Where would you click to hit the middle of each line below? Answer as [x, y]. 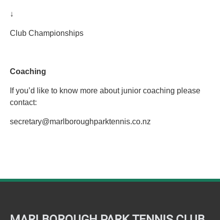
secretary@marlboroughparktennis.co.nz [80, 122]
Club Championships [47, 33]
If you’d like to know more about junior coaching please [105, 91]
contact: [23, 102]
